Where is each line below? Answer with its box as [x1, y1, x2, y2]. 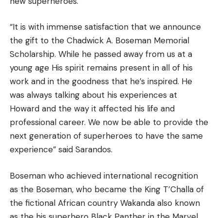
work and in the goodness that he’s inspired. [10, 76, 179, 87]
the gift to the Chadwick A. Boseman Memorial [10, 35, 189, 46]
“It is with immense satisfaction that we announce [10, 21, 201, 32]
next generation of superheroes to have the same [10, 130, 203, 141]
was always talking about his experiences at [10, 90, 177, 100]
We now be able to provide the [88, 117, 208, 127]
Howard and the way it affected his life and [10, 103, 175, 114]
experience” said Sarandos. [10, 144, 112, 155]
